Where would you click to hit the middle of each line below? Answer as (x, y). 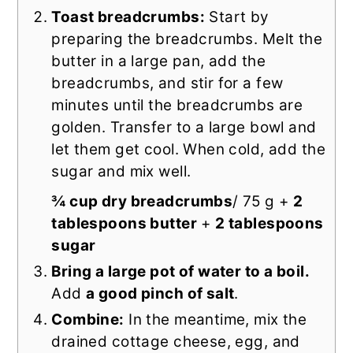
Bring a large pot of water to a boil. (180, 271)
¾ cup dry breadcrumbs (142, 201)
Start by (237, 17)
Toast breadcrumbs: (128, 17)
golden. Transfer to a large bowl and (184, 127)
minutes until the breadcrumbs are (177, 105)
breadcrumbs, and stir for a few (167, 83)
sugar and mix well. (121, 171)
